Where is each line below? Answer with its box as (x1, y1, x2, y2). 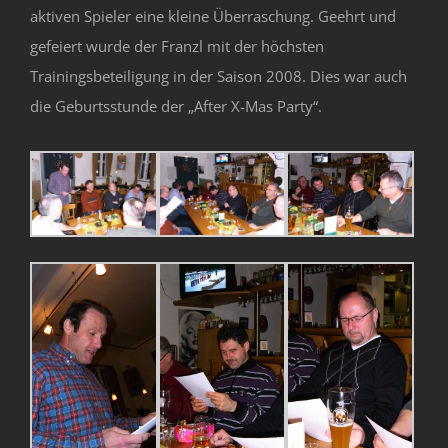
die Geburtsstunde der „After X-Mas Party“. (30, 95, 322, 116)
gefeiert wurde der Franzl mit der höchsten (30, 35, 324, 56)
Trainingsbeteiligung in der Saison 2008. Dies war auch (30, 65, 407, 86)
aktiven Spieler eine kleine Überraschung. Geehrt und (30, 5, 396, 26)
